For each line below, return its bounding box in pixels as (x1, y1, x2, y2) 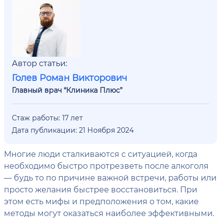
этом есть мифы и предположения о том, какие (4, 196, 199, 206)
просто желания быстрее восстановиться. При (4, 184, 197, 194)
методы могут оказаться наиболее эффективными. (4, 208, 214, 218)
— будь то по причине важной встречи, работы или (4, 172, 217, 183)
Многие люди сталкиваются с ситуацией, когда (4, 148, 197, 159)
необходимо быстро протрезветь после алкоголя (4, 160, 209, 171)
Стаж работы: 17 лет (12, 113, 83, 122)
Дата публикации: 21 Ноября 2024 (12, 125, 134, 135)
